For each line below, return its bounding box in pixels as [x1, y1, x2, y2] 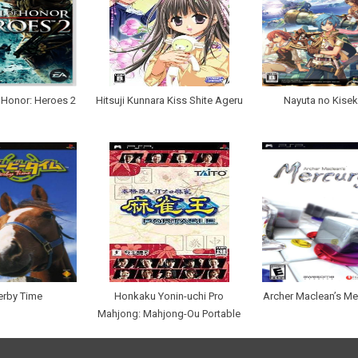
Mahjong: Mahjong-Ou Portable [97, 308, 241, 320]
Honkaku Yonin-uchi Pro [114, 290, 224, 303]
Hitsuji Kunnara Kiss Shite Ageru [95, 94, 243, 107]
